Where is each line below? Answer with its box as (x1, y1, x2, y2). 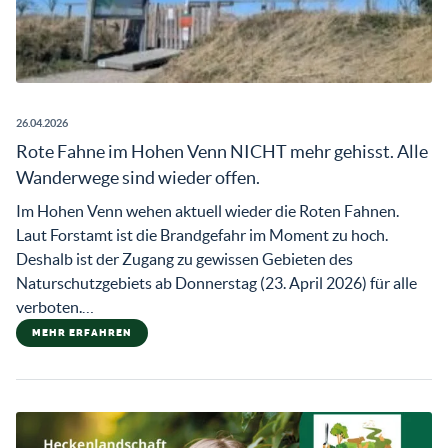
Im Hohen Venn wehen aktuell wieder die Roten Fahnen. (16, 202, 399, 220)
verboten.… (16, 298, 94, 316)
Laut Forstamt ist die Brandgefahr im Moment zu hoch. (16, 226, 388, 244)
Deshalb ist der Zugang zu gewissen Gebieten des (16, 250, 353, 268)
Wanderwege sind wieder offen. (16, 167, 260, 188)
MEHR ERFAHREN (32, 327, 132, 339)
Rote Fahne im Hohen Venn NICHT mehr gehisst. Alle (16, 141, 428, 162)
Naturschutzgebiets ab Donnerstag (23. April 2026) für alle (16, 274, 417, 292)
